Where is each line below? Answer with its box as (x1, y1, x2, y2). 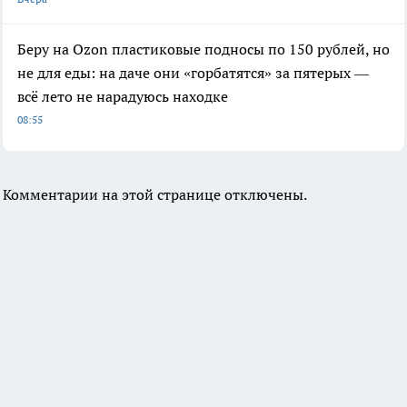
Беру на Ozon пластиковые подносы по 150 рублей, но (17, 40, 390, 59)
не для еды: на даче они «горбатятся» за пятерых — (17, 64, 369, 83)
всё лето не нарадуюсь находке (17, 87, 228, 106)
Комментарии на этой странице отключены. (3, 185, 307, 204)
